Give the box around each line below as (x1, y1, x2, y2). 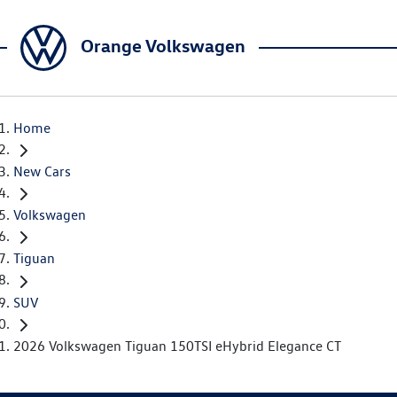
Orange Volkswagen (81, 34, 245, 57)
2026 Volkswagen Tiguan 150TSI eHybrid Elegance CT (13, 337, 341, 354)
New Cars (13, 163, 71, 181)
